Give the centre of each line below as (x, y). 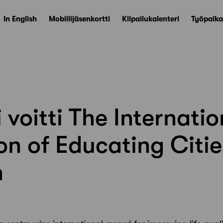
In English (20, 19)
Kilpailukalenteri (151, 19)
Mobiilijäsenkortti (79, 19)
